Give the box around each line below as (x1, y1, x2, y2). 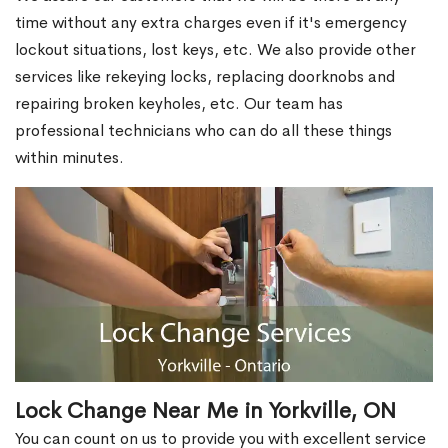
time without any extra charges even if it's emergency (15, 12, 407, 33)
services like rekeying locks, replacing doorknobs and (15, 66, 395, 87)
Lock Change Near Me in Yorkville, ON (15, 397, 396, 426)
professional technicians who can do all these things (15, 120, 392, 141)
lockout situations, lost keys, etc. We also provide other (15, 39, 416, 60)
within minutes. (15, 147, 124, 168)
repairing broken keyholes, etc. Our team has (15, 93, 343, 114)
